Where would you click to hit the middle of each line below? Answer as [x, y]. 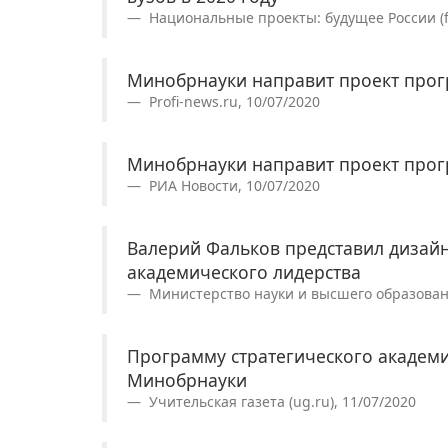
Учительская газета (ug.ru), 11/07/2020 [280, 402]
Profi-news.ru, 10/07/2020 [232, 102]
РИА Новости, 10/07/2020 [232, 186]
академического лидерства [244, 272]
